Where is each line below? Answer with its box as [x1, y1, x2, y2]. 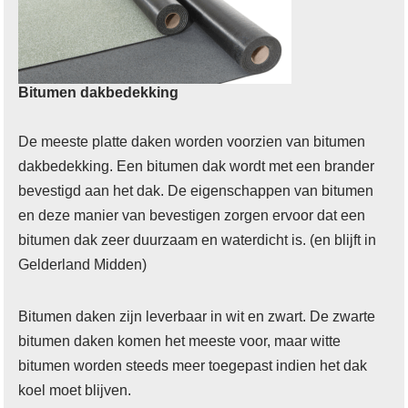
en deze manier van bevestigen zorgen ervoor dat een [18, 207, 366, 223]
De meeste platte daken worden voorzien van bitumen [18, 133, 366, 149]
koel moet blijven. [18, 382, 132, 398]
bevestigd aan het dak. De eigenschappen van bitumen [18, 182, 374, 199]
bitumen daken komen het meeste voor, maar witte [18, 332, 342, 349]
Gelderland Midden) [18, 256, 148, 272]
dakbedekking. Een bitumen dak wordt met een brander [18, 158, 375, 174]
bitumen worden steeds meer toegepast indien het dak [18, 357, 368, 373]
